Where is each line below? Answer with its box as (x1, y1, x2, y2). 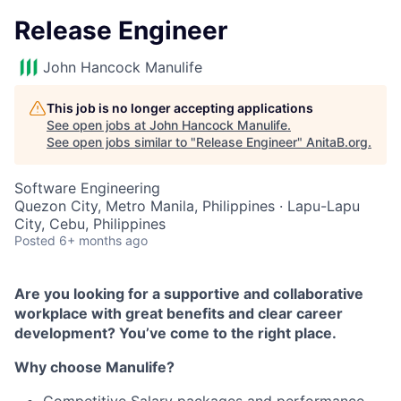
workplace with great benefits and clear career (14, 304, 343, 322)
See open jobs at (47, 117, 149, 132)
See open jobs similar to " (47, 134, 196, 149)
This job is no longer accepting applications (47, 100, 313, 115)
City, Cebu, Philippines (14, 215, 166, 233)
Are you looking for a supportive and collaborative (14, 285, 363, 303)
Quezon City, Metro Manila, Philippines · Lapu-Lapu (14, 197, 360, 215)
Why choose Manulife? (14, 358, 175, 376)
